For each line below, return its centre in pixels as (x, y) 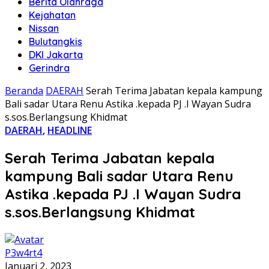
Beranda (24, 91)
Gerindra (49, 68)
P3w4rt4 (23, 252)
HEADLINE (70, 130)
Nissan (44, 28)
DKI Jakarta (56, 55)
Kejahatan (52, 15)
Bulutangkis (56, 41)
